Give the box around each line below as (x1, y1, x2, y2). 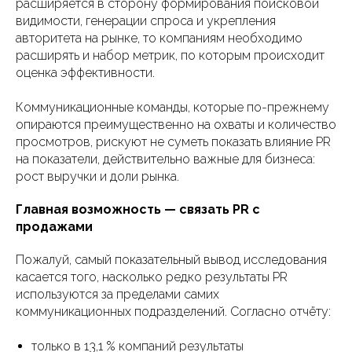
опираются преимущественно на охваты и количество (16, 117, 336, 133)
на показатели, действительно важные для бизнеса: (16, 152, 315, 167)
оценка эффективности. (16, 65, 155, 81)
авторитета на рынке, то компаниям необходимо (16, 31, 302, 46)
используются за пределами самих (16, 287, 219, 302)
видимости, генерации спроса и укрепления (16, 13, 276, 29)
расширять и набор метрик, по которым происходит (16, 48, 324, 64)
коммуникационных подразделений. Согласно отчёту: (16, 304, 331, 320)
